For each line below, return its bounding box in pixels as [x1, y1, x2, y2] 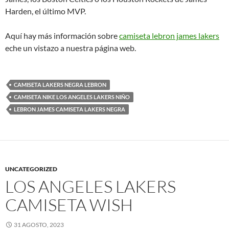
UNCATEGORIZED [5, 165, 57, 173]
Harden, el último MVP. [5, 6, 86, 16]
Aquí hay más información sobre [5, 31, 119, 41]
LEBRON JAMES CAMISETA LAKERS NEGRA [14, 106, 125, 113]
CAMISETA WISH [5, 194, 133, 216]
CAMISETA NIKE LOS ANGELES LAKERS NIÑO [14, 94, 130, 101]
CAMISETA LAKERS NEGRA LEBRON [14, 81, 106, 88]
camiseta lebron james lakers [119, 31, 219, 41]
